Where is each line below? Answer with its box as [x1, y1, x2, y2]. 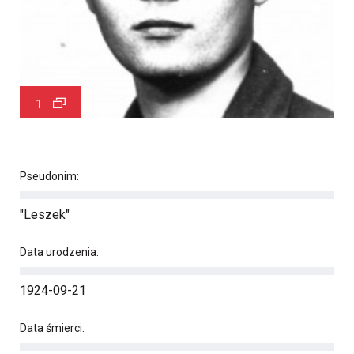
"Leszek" [20, 207, 70, 222]
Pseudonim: [20, 170, 79, 183]
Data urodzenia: [20, 246, 99, 258]
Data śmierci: [20, 322, 85, 334]
